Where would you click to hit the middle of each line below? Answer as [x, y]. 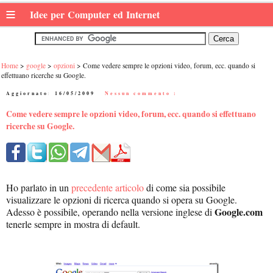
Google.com [239, 212]
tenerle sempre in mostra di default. [73, 224]
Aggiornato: [30, 93]
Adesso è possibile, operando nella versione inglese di [110, 212]
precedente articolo [108, 188]
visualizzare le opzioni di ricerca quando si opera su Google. [122, 200]
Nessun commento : [141, 93]
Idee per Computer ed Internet [96, 14]
